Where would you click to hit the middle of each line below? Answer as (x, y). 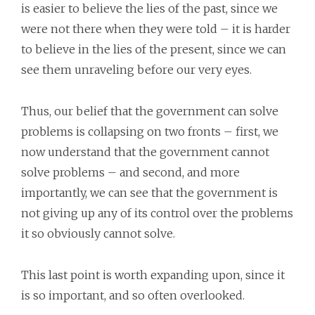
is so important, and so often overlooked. (133, 295)
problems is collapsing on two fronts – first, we (150, 131)
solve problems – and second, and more (130, 172)
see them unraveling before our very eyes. (136, 70)
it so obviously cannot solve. (98, 233)
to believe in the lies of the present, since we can (154, 49)
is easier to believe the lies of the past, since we (149, 8)
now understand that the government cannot (145, 152)
